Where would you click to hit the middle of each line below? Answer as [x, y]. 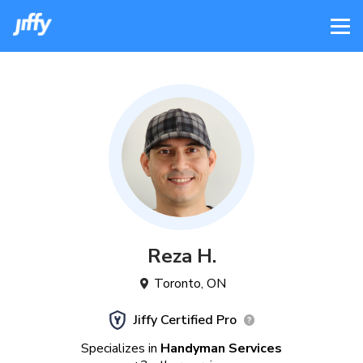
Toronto [177, 284]
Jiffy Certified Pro [185, 320]
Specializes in [119, 348]
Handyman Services [221, 348]
